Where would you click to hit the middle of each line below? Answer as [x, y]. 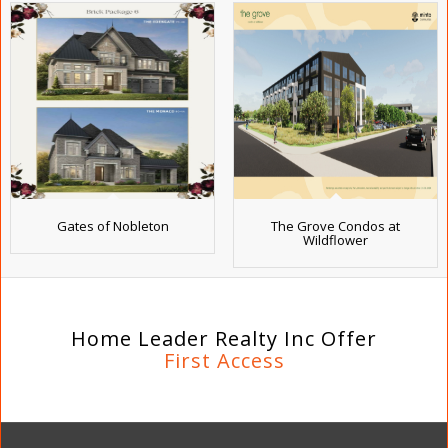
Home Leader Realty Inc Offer [224, 338]
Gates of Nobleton [112, 225]
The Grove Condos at [335, 225]
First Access [224, 370]
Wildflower [335, 239]
